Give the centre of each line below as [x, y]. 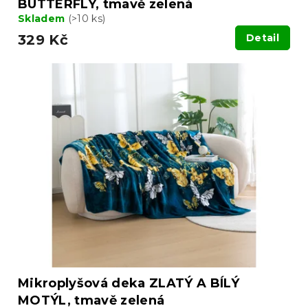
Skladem [43, 19]
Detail [263, 38]
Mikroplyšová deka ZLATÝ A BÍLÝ [129, 283]
